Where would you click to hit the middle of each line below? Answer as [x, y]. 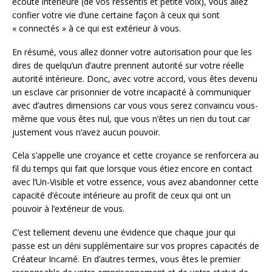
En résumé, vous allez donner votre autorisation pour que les [132, 52]
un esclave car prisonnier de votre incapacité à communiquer [131, 92]
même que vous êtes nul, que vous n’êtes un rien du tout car [131, 118]
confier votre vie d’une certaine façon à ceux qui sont [116, 15]
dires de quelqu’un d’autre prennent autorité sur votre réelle [128, 65]
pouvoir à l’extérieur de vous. [68, 209]
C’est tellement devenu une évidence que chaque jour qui [124, 233]
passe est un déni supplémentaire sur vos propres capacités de [136, 246]
